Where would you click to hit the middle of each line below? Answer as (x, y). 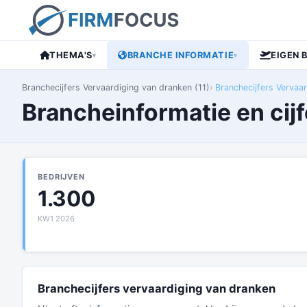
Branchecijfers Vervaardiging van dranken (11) (116, 87)
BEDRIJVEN (62, 177)
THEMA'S (71, 55)
